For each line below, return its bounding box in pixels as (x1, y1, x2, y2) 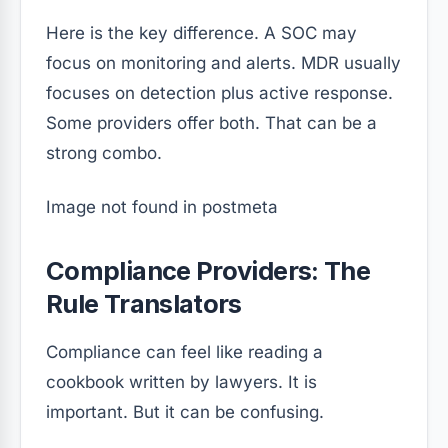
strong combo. (46, 143, 162, 164)
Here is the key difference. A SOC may (46, 23, 357, 44)
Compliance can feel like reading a (46, 342, 323, 363)
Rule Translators (46, 288, 242, 320)
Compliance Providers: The (46, 255, 371, 287)
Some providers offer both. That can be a (46, 113, 377, 134)
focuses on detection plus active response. (46, 83, 393, 104)
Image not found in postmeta (46, 197, 278, 218)
